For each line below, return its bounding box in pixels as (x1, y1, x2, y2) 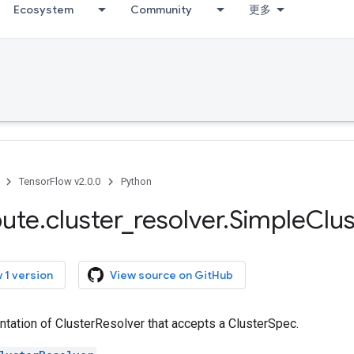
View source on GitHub (110, 268, 233, 282)
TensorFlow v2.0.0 (19, 175, 100, 187)
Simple (229, 204, 306, 235)
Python (121, 175, 152, 187)
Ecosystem (13, 2, 73, 17)
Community (130, 2, 192, 17)
